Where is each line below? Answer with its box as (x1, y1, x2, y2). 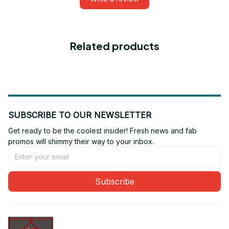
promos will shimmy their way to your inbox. (8, 136, 154, 146)
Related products (70, 39, 159, 52)
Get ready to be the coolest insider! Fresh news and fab (8, 126, 197, 135)
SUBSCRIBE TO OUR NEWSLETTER (8, 109, 151, 120)
